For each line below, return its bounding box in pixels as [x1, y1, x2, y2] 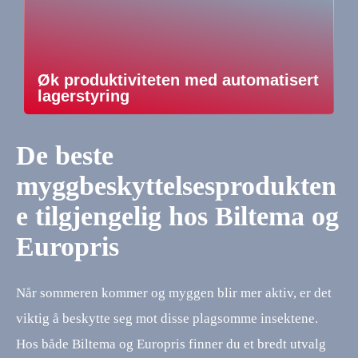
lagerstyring [38, 87, 134, 105]
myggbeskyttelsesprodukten [16, 170, 336, 201]
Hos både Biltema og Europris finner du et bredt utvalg [16, 336, 326, 352]
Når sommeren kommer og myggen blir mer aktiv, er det [16, 284, 332, 300]
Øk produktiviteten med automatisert [38, 71, 319, 89]
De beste [16, 140, 113, 170]
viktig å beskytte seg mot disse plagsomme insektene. [16, 310, 318, 326]
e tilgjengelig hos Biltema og [16, 201, 339, 231]
